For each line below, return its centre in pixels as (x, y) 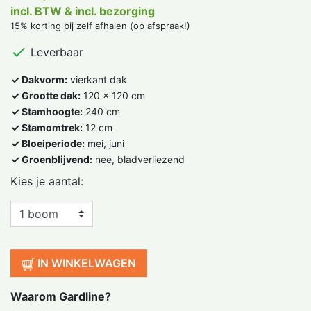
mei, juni (104, 143)
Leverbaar (55, 52)
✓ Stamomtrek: (47, 127)
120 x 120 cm (113, 95)
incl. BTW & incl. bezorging (83, 11)
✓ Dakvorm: (39, 79)
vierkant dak (97, 79)
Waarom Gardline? (61, 296)
